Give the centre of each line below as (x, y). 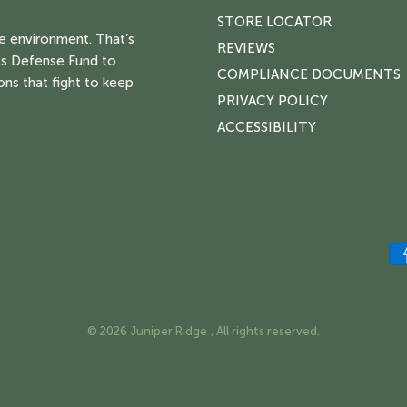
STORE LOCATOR (274, 21)
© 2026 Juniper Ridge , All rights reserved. (203, 331)
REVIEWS (246, 48)
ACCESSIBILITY (267, 127)
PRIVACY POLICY (273, 100)
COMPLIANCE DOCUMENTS (309, 74)
